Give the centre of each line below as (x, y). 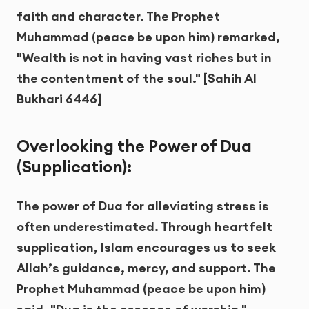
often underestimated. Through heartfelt (144, 227)
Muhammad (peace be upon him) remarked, (148, 37)
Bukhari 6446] (59, 99)
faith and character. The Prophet (118, 16)
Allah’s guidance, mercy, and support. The (146, 268)
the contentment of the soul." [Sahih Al (137, 78)
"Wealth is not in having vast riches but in (144, 57)
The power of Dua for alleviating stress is (143, 206)
